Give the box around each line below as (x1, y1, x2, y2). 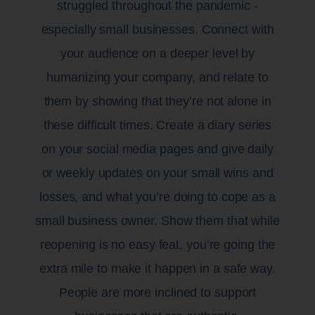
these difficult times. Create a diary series (43, 117, 272, 132)
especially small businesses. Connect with (41, 22, 274, 37)
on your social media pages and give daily (41, 141, 274, 156)
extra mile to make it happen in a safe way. (39, 261, 276, 276)
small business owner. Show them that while (35, 213, 280, 228)
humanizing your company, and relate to (46, 70, 269, 84)
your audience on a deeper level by (60, 46, 255, 60)
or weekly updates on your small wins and (41, 165, 274, 180)
